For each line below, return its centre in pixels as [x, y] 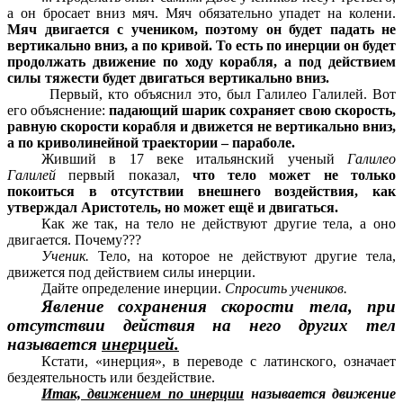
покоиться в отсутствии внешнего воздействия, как [201, 192]
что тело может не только [294, 175]
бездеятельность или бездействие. [111, 378]
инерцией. [140, 345]
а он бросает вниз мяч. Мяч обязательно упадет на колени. [201, 13]
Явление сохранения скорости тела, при [218, 307]
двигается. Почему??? [74, 240]
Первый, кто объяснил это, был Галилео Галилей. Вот [223, 94]
